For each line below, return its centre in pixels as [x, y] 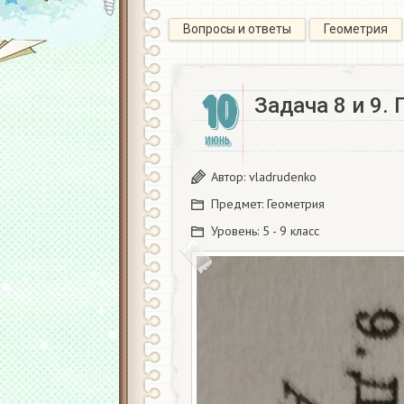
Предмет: [239, 204]
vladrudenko [283, 177]
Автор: [230, 177]
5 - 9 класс [291, 231]
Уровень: [237, 231]
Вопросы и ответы [237, 29]
